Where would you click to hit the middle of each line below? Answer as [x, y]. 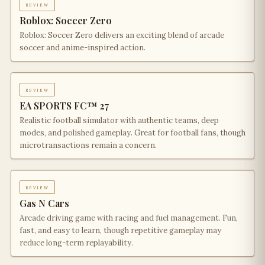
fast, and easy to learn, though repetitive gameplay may [120, 230]
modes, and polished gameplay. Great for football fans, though [132, 133]
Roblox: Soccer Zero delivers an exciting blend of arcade [122, 35]
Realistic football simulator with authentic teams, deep [119, 120]
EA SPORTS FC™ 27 [64, 106]
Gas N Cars [44, 203]
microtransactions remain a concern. [88, 145]
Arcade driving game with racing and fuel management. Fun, [129, 218]
